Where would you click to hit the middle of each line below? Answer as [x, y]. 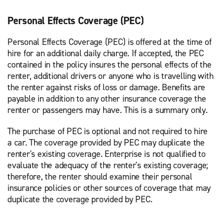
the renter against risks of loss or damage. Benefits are [106, 87]
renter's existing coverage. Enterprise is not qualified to [107, 154]
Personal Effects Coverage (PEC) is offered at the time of [110, 42]
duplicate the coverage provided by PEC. [81, 199]
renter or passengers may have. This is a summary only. [108, 110]
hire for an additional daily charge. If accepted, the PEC [106, 53]
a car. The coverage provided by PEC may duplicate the [106, 143]
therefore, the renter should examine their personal [100, 177]
